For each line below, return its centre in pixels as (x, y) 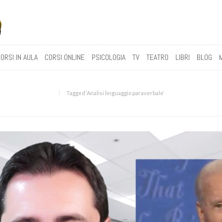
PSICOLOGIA (108, 57)
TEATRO (157, 57)
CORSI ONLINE (64, 57)
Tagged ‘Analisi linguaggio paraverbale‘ (115, 93)
